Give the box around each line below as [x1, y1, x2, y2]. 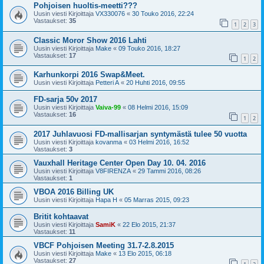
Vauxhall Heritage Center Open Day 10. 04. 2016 [34, 159, 206, 168]
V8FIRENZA [95, 167, 131, 175]
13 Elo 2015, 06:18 [118, 250, 171, 258]
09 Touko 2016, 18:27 [118, 44, 180, 52]
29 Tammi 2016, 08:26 [138, 167, 201, 175]
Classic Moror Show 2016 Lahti [34, 35, 147, 45]
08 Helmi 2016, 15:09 [128, 104, 188, 111]
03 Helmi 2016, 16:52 [129, 138, 189, 146]
